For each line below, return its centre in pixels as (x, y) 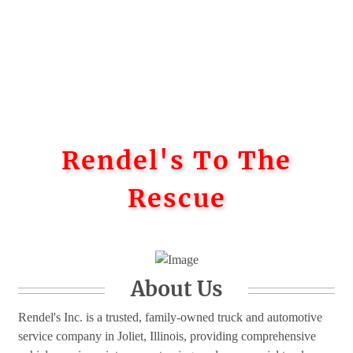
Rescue (176, 199)
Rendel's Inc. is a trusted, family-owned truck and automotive (170, 318)
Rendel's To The (176, 161)
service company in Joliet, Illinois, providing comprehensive (167, 336)
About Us (176, 289)
